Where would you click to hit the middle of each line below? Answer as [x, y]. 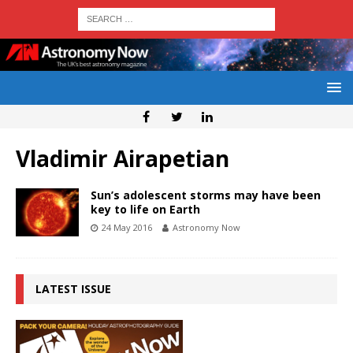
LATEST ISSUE [73, 289]
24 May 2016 [127, 228]
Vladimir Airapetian [123, 159]
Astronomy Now [206, 228]
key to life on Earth [145, 210]
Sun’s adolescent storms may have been [206, 195]
